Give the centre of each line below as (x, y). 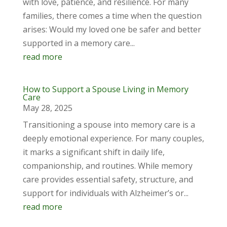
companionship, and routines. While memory (107, 166)
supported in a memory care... (79, 43)
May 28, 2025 (47, 108)
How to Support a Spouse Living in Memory (105, 89)
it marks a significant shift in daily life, (93, 152)
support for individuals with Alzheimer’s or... (105, 193)
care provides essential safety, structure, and (108, 179)
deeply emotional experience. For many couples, (113, 138)
